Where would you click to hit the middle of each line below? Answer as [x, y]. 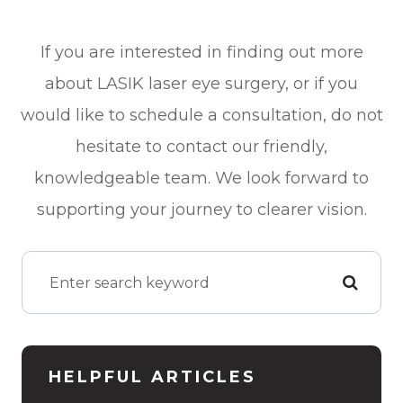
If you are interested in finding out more [201, 53]
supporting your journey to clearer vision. [201, 210]
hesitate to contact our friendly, [201, 147]
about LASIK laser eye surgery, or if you [201, 84]
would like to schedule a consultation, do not [201, 116]
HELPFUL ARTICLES [152, 377]
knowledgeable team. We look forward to [201, 179]
